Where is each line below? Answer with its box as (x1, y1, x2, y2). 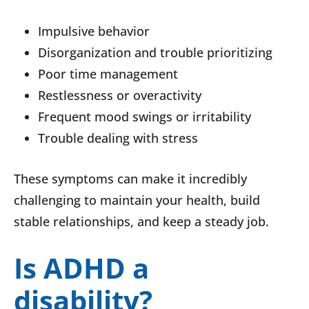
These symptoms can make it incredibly (14, 170, 247, 188)
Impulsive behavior (38, 23, 150, 40)
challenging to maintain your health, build (14, 192, 260, 209)
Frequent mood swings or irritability (38, 108, 251, 126)
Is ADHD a (14, 249, 149, 288)
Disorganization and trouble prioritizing (38, 44, 272, 61)
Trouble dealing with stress (38, 130, 198, 147)
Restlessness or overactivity (38, 87, 201, 104)
